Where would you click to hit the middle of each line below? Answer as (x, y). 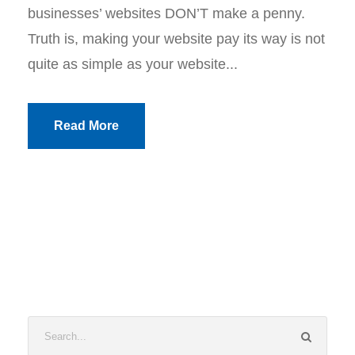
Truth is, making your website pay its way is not (176, 39)
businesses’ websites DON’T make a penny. (166, 13)
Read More (86, 126)
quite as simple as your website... (133, 64)
